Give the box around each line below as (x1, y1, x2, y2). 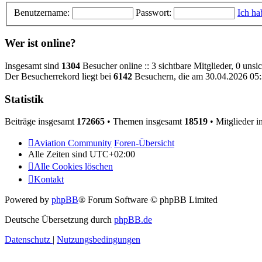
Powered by (5, 195, 51, 205)
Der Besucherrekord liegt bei (5, 71, 113, 81)
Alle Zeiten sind (28, 149, 89, 160)
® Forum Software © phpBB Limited (78, 195, 218, 205)
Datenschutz (5, 235, 50, 245)
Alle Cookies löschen (34, 161, 113, 172)
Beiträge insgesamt (5, 116, 77, 127)
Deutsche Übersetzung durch (5, 215, 114, 225)
